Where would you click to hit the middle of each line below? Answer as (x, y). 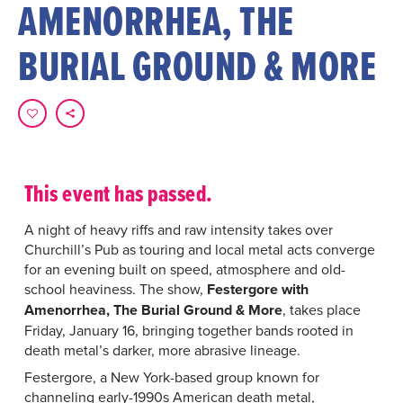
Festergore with (257, 289)
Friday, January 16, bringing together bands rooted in (188, 330)
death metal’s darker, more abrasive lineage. (162, 350)
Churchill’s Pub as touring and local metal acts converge (199, 249)
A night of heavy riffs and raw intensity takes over (178, 229)
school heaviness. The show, (115, 289)
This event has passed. (118, 193)
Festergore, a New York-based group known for (171, 377)
